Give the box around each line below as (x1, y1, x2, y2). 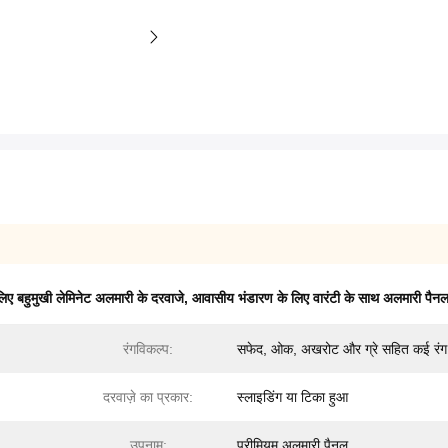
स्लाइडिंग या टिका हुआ (237, 389, 348, 406)
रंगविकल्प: (123, 341, 173, 358)
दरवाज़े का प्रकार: (103, 389, 193, 406)
